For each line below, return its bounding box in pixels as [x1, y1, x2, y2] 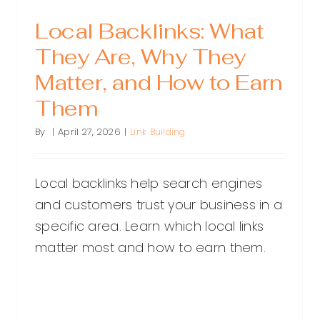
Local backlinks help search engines [35, 174, 263, 193]
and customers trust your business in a [35, 196, 283, 214]
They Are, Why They [35, 43, 246, 71]
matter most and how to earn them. [35, 239, 266, 257]
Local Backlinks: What [35, 17, 264, 46]
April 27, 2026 [58, 125, 121, 139]
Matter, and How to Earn [35, 69, 283, 97]
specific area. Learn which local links [35, 217, 264, 236]
